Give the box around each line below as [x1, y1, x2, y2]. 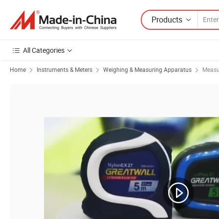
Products [152, 14, 182, 25]
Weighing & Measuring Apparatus [103, 66, 192, 73]
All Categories [23, 45, 65, 55]
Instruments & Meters [37, 66, 92, 73]
